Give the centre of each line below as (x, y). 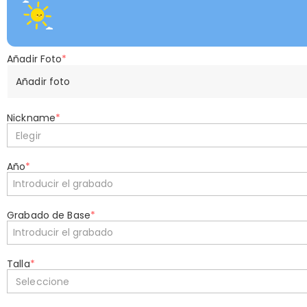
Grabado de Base (49, 215)
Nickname (32, 118)
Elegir (28, 135)
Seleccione (43, 281)
